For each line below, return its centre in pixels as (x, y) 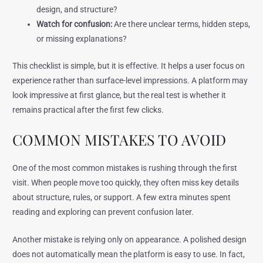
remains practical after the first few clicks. (88, 109)
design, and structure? (77, 10)
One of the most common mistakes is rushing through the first (125, 168)
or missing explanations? (82, 39)
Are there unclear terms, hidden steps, (181, 24)
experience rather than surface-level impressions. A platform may (130, 80)
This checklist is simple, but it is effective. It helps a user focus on (129, 65)
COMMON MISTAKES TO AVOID (119, 139)
